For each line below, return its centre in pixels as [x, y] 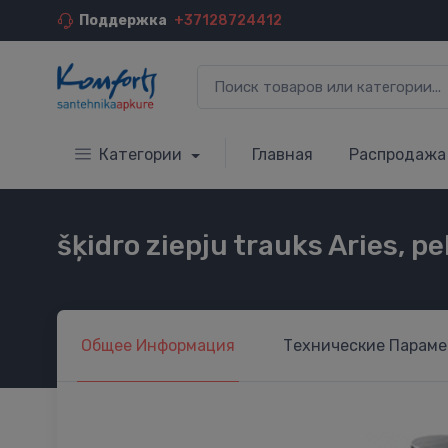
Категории [142, 154]
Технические [334, 345]
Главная [282, 154]
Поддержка [123, 20]
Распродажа [397, 154]
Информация [185, 345]
